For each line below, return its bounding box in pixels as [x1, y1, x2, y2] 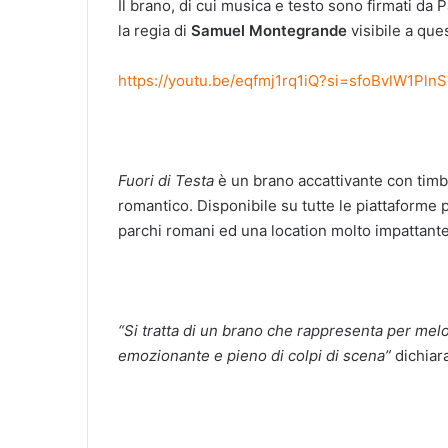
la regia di [118, 20, 191, 40]
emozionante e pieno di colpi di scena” [118, 345, 391, 365]
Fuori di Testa [118, 170, 214, 190]
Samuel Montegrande [191, 20, 347, 40]
